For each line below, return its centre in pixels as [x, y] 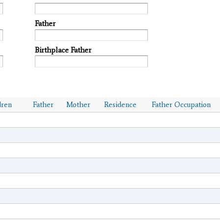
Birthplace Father [63, 50]
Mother [78, 105]
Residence [120, 105]
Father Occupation [181, 105]
